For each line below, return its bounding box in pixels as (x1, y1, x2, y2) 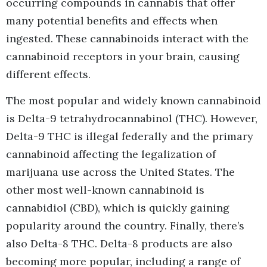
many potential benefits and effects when (6, 13, 218, 27)
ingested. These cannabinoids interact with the (6, 31, 249, 45)
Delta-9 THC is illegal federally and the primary (6, 129, 253, 144)
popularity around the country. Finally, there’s (6, 219, 244, 233)
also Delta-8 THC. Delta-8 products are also (6, 237, 232, 251)
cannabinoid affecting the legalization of (6, 147, 216, 162)
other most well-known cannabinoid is (6, 183, 204, 197)
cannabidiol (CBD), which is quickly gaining (6, 201, 229, 215)
